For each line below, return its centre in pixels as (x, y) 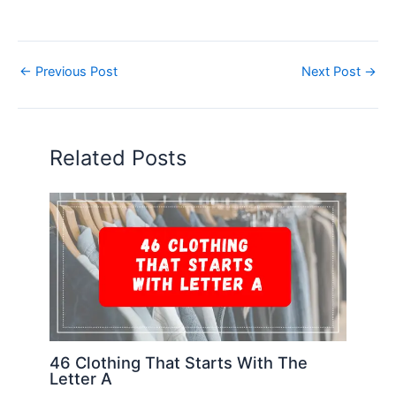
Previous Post (75, 71)
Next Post (333, 71)
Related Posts (118, 157)
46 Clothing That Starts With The (179, 362)
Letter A (81, 378)
